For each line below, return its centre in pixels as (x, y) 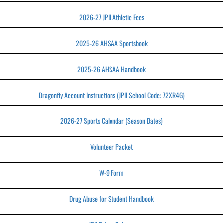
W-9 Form (111, 172)
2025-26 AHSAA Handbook (111, 69)
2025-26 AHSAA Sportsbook (111, 43)
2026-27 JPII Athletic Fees (111, 17)
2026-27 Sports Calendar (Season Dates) (111, 121)
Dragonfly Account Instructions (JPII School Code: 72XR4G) (111, 95)
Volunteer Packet (111, 147)
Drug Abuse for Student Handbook (111, 198)
